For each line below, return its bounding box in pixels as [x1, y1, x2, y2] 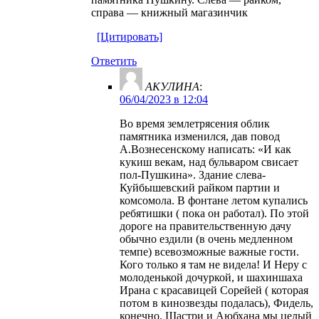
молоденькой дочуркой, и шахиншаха [120, 271, 303, 283]
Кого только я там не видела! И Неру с [120, 258, 307, 271]
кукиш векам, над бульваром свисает [120, 155, 298, 168]
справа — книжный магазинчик [91, 6, 248, 19]
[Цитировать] [97, 30, 162, 43]
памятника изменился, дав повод [120, 130, 280, 142]
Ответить [91, 54, 137, 67]
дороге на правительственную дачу [120, 219, 291, 232]
